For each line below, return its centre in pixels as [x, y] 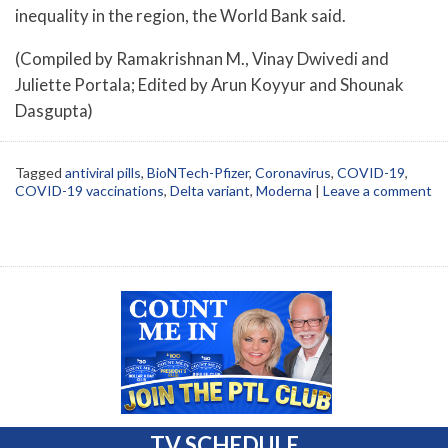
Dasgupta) [54, 111]
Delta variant [210, 190]
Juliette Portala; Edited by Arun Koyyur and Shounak [209, 85]
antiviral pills [103, 172]
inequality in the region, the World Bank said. [180, 16]
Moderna [284, 190]
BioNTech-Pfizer [198, 172]
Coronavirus [293, 172]
